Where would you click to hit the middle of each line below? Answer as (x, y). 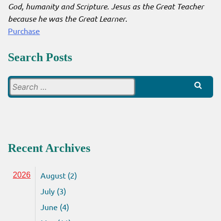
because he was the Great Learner (67, 19)
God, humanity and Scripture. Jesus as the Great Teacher (106, 6)
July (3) (53, 191)
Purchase (24, 31)
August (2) (59, 175)
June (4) (55, 207)
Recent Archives (49, 148)
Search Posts (40, 57)
